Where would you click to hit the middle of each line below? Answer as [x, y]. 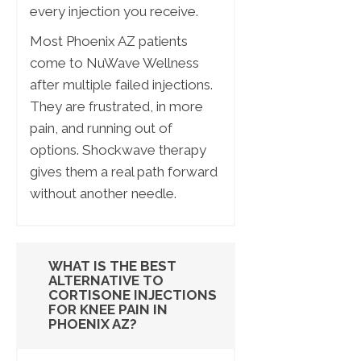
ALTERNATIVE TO [106, 281]
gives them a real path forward [124, 172]
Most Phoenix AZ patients [109, 41]
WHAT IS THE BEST [112, 266]
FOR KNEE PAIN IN [108, 310]
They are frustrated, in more [116, 107]
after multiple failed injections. [121, 85]
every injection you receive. [114, 12]
